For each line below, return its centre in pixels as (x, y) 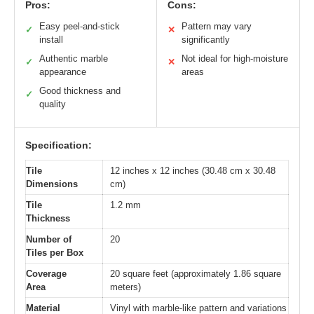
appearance (63, 72)
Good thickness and (80, 91)
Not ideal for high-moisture (235, 59)
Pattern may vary (217, 27)
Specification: (59, 145)
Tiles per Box (55, 253)
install (51, 40)
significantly (206, 40)
